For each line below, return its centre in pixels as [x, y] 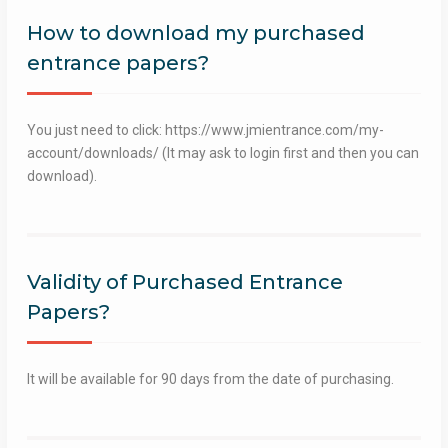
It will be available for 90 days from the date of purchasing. [210, 378]
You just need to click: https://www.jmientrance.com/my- [205, 129]
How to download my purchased [195, 32]
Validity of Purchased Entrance [184, 281]
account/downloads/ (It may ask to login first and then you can [222, 152]
